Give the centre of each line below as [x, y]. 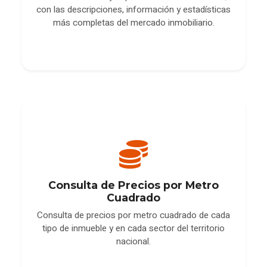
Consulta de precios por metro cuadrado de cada [133, 215]
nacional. [133, 242]
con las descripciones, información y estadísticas [133, 9]
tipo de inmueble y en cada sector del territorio [133, 229]
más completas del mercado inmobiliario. [133, 22]
